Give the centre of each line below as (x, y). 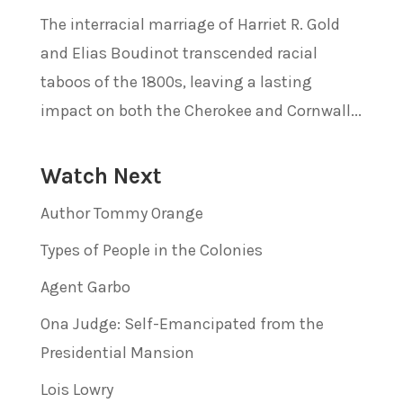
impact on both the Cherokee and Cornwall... (201, 110)
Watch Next (101, 175)
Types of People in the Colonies (151, 250)
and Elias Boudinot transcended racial (179, 53)
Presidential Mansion (117, 352)
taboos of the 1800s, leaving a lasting (176, 81)
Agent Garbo (85, 287)
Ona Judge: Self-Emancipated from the (182, 323)
